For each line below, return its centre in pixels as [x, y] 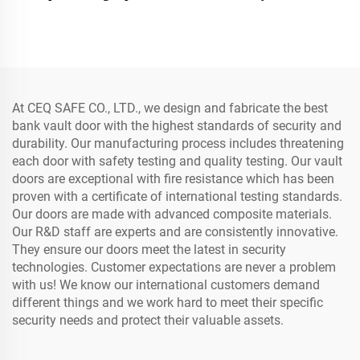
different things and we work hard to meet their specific [168, 303]
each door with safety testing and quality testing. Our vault [177, 161]
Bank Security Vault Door [90, 29]
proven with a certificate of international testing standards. [177, 196]
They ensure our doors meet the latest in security [149, 250]
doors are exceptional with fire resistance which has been [173, 179]
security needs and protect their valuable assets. [148, 320]
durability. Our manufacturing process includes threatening [178, 143]
